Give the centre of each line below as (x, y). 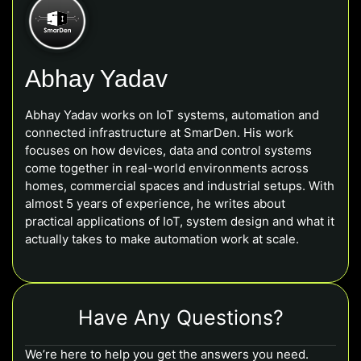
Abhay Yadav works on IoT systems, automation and (172, 115)
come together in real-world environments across (167, 168)
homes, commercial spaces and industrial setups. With (180, 186)
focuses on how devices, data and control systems (168, 151)
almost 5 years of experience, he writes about (155, 204)
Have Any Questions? (180, 318)
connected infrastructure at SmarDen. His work (159, 133)
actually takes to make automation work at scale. (162, 239)
